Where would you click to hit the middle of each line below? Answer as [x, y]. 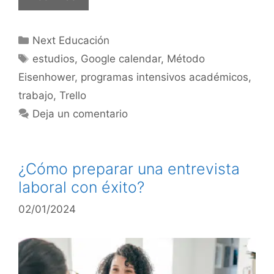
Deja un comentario [80, 114]
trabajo [36, 96]
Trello [73, 96]
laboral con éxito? [81, 187]
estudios [54, 59]
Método [186, 59]
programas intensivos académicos [165, 77]
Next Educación [71, 41]
